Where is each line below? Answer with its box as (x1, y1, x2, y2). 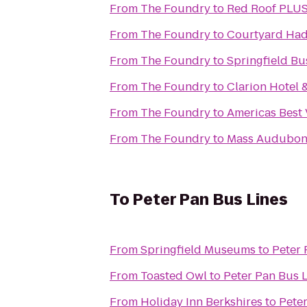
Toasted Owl (140, 268, 207, 284)
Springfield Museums (140, 242, 256, 258)
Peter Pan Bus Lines (133, 189, 288, 210)
